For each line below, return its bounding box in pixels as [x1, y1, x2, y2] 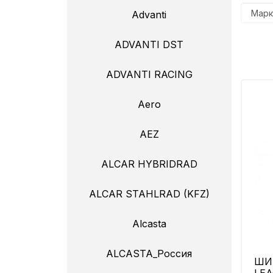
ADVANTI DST [115, 38, 183, 51]
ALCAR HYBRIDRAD [101, 158, 197, 170]
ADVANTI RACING [105, 68, 193, 80]
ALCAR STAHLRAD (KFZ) [88, 188, 210, 200]
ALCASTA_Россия [106, 247, 192, 260]
